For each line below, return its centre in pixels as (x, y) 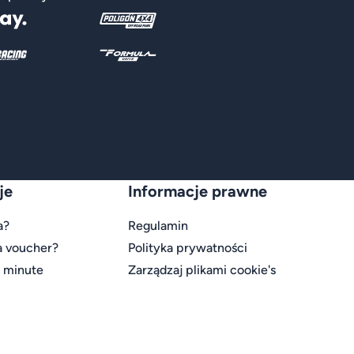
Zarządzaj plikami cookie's (202, 270)
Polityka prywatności (188, 248)
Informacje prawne (198, 192)
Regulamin (158, 226)
